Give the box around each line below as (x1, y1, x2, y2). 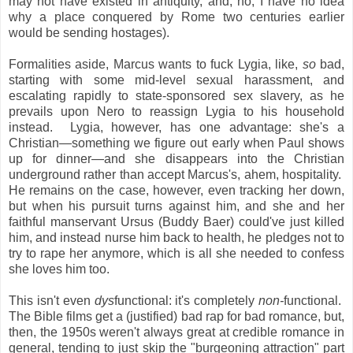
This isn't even (9, 294, 95, 308)
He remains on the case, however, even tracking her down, (9, 184, 344, 198)
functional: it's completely (113, 294, 258, 308)
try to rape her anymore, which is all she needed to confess (9, 247, 344, 261)
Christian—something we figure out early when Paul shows (9, 136, 344, 150)
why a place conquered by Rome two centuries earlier (9, 10, 344, 24)
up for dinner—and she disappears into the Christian (9, 152, 344, 166)
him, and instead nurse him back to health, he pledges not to (9, 231, 344, 245)
